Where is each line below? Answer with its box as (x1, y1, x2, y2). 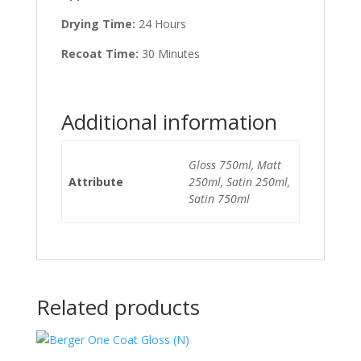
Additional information (60, 107, 277, 136)
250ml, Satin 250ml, (189, 174, 290, 189)
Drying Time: (60, 16, 135, 31)
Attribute (68, 174, 123, 189)
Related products (35, 293, 200, 322)
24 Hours (135, 16, 186, 31)
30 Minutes (141, 46, 200, 61)
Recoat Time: (60, 46, 142, 61)
